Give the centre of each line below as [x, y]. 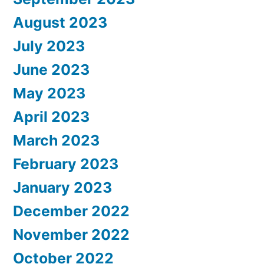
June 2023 [51, 70]
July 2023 [49, 46]
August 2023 [60, 23]
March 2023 [56, 141]
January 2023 [62, 188]
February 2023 [66, 164]
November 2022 [71, 235]
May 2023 [49, 93]
